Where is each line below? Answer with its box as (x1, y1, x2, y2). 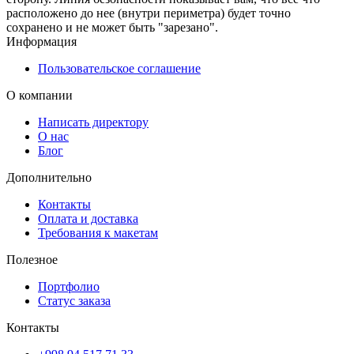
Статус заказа (38, 293, 111, 307)
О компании (6, 88, 73, 102)
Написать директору (38, 115, 149, 129)
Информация (6, 34, 77, 48)
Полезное (6, 252, 58, 266)
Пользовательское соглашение (38, 61, 201, 75)
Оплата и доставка (38, 211, 138, 225)
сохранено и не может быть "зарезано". (6, 20, 218, 34)
